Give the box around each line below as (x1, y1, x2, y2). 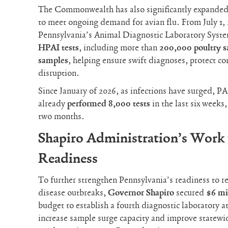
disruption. (38, 67, 80, 79)
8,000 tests (108, 98, 151, 109)
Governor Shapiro (108, 187, 175, 198)
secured (174, 187, 207, 198)
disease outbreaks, (38, 187, 108, 198)
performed (67, 98, 107, 109)
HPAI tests (38, 42, 79, 53)
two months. (38, 110, 85, 122)
